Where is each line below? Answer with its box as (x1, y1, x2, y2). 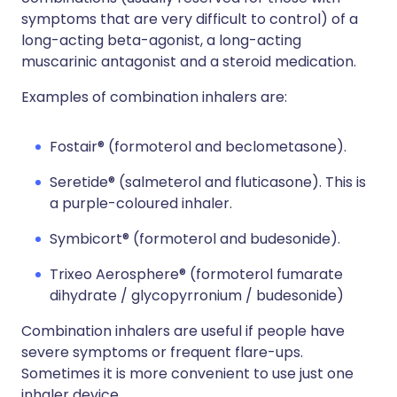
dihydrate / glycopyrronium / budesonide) (50, 285, 344, 306)
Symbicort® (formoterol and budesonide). (50, 229, 340, 249)
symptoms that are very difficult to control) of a (21, 9, 358, 29)
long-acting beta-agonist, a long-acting (21, 30, 301, 51)
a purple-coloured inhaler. (50, 193, 232, 214)
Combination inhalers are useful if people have (21, 321, 345, 341)
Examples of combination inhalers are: (21, 87, 287, 107)
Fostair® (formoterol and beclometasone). (50, 136, 346, 157)
